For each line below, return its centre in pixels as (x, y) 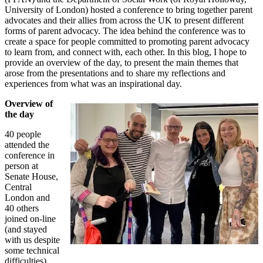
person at (21, 166)
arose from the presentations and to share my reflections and (115, 73)
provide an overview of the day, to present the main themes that (122, 62)
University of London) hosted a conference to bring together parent (129, 9)
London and (27, 197)
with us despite (32, 240)
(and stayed (26, 229)
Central (18, 187)
